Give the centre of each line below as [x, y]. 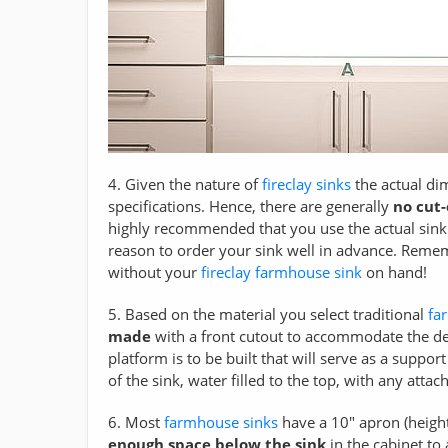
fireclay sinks [306, 183]
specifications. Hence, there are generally [250, 205]
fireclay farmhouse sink [281, 271]
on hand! [394, 271]
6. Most [136, 421]
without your [154, 271]
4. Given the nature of [185, 183]
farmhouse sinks [221, 421]
